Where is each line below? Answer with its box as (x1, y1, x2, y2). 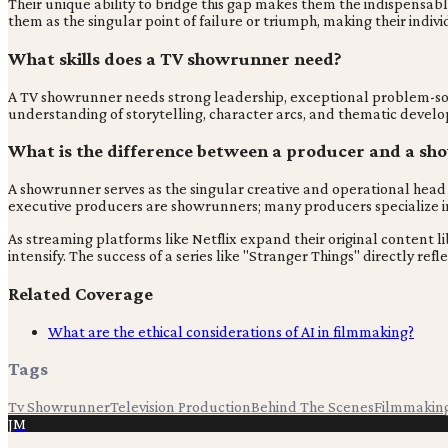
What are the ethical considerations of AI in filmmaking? (48, 322, 414, 340)
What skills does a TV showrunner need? (8, 47, 342, 69)
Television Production (110, 398, 251, 415)
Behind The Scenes (251, 398, 374, 415)
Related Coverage (8, 282, 153, 304)
